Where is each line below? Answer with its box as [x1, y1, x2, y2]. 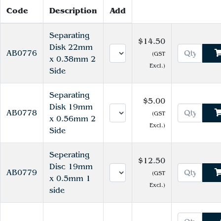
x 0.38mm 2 [49, 55, 96, 64]
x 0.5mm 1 [49, 174, 91, 183]
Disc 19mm [49, 162, 93, 171]
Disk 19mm [49, 103, 93, 111]
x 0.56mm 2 [49, 114, 96, 123]
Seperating [49, 150, 89, 159]
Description [49, 6, 97, 15]
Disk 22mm [49, 43, 93, 52]
